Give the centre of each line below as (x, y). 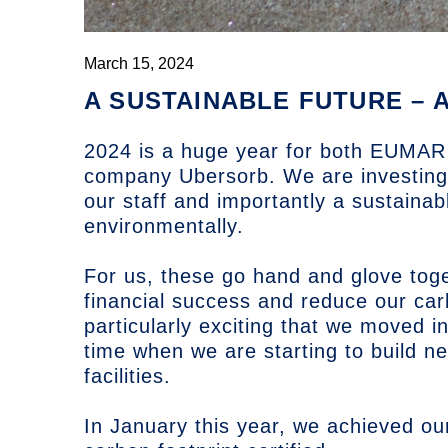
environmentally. (164, 225)
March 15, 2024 (139, 63)
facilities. (127, 375)
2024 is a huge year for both (223, 150)
